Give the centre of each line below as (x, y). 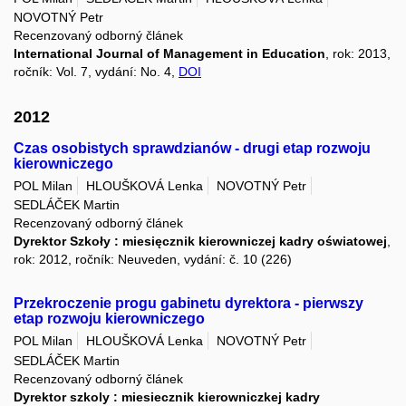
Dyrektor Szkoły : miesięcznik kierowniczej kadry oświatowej (200, 242)
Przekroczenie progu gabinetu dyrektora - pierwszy (188, 304)
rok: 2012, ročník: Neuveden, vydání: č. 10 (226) (153, 260)
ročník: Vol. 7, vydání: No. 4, (96, 72)
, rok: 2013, (358, 54)
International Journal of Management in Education (169, 54)
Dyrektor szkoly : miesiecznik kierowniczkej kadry (167, 396)
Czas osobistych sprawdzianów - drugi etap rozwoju (192, 148)
